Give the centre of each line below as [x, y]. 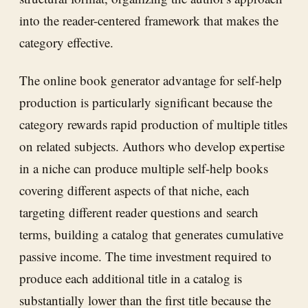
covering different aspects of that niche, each [134, 190]
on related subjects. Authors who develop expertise [152, 146]
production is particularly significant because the [146, 102]
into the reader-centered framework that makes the [149, 20]
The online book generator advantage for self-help [151, 80]
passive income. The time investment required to [145, 256]
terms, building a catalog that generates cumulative [151, 234]
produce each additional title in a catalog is [131, 278]
